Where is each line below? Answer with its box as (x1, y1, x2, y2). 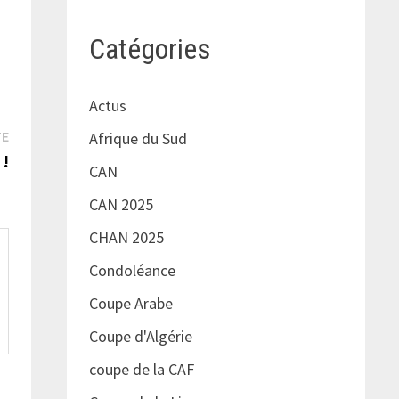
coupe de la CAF (88, 359, 194, 380)
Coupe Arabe (88, 293, 173, 314)
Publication (7, 124, 83, 145)
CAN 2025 (88, 194, 153, 216)
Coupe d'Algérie (88, 326, 192, 347)
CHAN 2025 (88, 227, 164, 248)
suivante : (7, 148, 71, 169)
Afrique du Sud (88, 128, 187, 150)
